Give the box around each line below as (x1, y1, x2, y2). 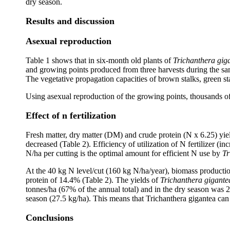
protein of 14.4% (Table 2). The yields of (26, 176, 160, 184)
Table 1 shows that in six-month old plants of (26, 56, 173, 65)
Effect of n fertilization (26, 110, 116, 121)
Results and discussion (26, 16, 114, 26)
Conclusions (26, 213, 73, 223)
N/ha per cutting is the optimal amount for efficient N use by (26, 149, 222, 158)
